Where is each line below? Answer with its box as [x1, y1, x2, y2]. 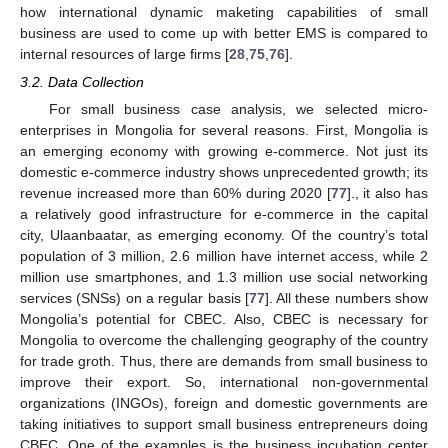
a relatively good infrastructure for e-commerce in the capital [20, 205, 428, 222]
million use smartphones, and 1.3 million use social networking [20, 268, 428, 285]
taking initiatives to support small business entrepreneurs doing [20, 415, 428, 432]
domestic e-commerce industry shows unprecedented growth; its [20, 163, 428, 180]
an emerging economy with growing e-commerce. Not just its [20, 142, 428, 159]
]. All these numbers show [264, 289, 429, 306]
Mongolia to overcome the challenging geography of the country [20, 331, 428, 348]
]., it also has [346, 184, 428, 201]
